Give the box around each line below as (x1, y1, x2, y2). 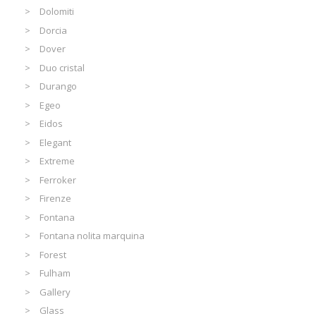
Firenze (39, 192, 72, 205)
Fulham (39, 267, 71, 280)
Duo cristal (39, 61, 85, 74)
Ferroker (39, 173, 77, 186)
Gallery (39, 285, 71, 298)
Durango (39, 80, 78, 93)
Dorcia (39, 23, 68, 37)
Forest (39, 248, 67, 261)
